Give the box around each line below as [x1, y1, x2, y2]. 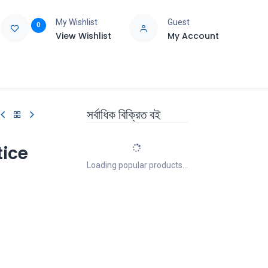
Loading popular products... [86, 160, 188, 170]
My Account [167, 29, 219, 42]
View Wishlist [55, 29, 111, 42]
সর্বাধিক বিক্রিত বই [86, 106, 161, 123]
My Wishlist [55, 17, 98, 27]
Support [11, 66, 44, 78]
